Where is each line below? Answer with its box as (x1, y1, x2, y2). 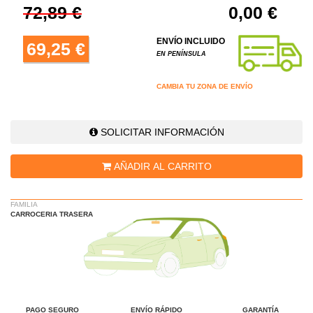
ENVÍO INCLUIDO (156, 36, 225, 47)
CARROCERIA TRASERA (10, 210, 93, 218)
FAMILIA (10, 200, 38, 208)
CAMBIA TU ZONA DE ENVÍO (156, 82, 253, 90)
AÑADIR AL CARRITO (110, 160, 212, 172)
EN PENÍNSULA (156, 50, 206, 58)
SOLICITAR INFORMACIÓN (97, 126, 224, 138)
